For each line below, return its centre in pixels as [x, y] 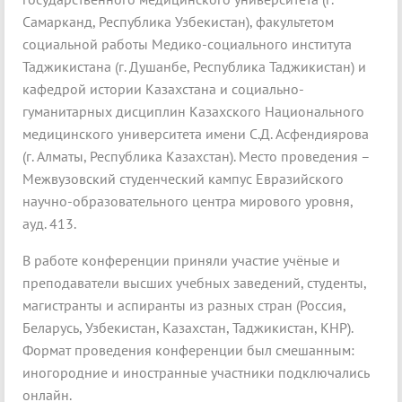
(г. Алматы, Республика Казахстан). [131, 157]
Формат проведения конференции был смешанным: [188, 350]
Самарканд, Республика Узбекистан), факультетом [178, 22]
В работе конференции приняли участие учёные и [181, 261]
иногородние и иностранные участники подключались [196, 373]
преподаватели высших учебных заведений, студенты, [195, 283]
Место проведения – [305, 157]
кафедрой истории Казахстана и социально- [163, 89]
